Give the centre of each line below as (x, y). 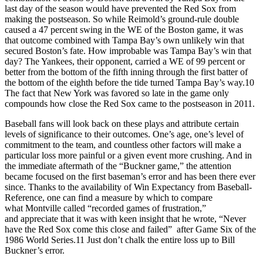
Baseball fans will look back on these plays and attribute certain (122, 123)
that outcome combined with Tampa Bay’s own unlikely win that (124, 40)
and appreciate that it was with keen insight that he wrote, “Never (125, 218)
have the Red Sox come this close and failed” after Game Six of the (130, 229)
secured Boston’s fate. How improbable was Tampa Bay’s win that (128, 50)
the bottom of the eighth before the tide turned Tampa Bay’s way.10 (129, 82)
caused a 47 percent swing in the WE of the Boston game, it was (124, 29)
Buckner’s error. (35, 250)
